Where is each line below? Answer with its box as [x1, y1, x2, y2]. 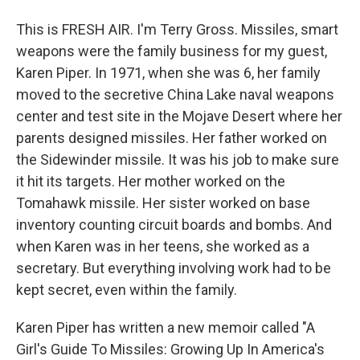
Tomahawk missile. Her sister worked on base [16, 194, 310, 211]
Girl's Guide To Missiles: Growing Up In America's [16, 341, 325, 358]
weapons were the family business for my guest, [16, 43, 327, 59]
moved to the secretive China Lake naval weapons [16, 86, 334, 103]
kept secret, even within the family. [16, 281, 237, 298]
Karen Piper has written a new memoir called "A [16, 319, 315, 336]
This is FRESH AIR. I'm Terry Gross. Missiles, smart [16, 21, 338, 38]
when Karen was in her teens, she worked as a [16, 238, 309, 255]
